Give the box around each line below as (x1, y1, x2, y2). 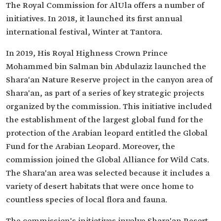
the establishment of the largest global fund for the (6, 115, 203, 125)
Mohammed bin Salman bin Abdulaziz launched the (6, 62, 206, 72)
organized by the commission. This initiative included (6, 102, 212, 112)
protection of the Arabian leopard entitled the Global (6, 128, 208, 139)
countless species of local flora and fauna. (6, 195, 167, 205)
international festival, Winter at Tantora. (6, 27, 162, 37)
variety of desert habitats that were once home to (6, 182, 193, 192)
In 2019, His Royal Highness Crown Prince (6, 48, 168, 59)
